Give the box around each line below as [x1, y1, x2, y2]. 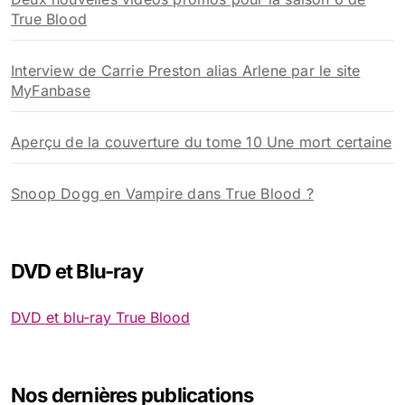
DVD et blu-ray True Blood [11, 308, 190, 326]
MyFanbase [11, 81, 90, 99]
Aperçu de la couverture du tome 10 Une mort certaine [11, 133, 392, 151]
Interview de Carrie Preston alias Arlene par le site [11, 61, 361, 80]
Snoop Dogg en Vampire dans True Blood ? [11, 184, 314, 202]
